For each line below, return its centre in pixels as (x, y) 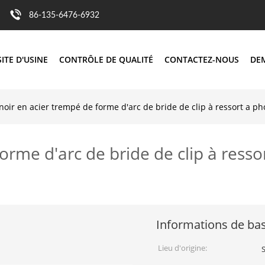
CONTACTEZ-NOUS (202, 59)
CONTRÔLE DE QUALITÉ (106, 59)
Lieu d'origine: (182, 248)
